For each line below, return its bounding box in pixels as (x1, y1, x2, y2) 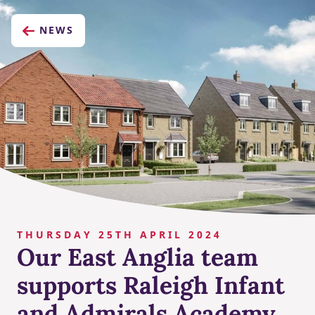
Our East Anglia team (17, 241, 258, 272)
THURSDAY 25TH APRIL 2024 (17, 227, 222, 241)
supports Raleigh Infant (17, 269, 285, 300)
